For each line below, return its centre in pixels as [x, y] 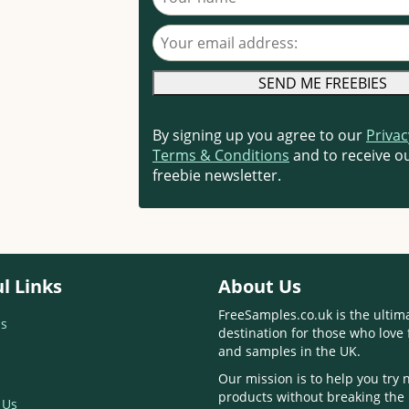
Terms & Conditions [221, 155]
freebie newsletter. [217, 175]
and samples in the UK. [289, 351]
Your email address [221, 33]
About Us [260, 286]
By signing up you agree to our [259, 135]
